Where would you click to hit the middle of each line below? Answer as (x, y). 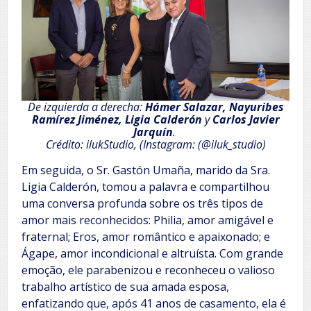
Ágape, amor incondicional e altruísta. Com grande (152, 253)
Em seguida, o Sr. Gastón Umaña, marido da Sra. (146, 170)
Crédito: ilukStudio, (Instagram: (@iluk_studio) (155, 144)
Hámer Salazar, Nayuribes (214, 107)
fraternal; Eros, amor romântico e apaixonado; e (146, 236)
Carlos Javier (244, 119)
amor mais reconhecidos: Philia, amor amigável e (148, 220)
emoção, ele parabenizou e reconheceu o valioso (148, 270)
